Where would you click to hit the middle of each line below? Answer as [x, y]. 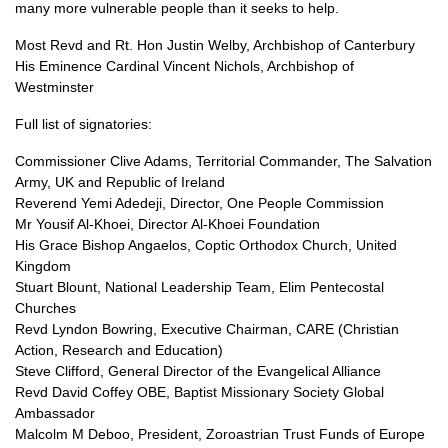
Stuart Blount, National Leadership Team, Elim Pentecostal [199, 287]
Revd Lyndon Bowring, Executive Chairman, [155, 329]
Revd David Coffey [76, 392]
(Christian [368, 329]
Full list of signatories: [83, 124]
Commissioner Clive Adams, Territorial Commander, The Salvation [223, 161]
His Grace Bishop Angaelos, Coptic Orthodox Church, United [206, 245]
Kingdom [43, 266]
